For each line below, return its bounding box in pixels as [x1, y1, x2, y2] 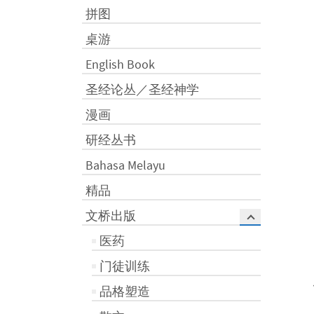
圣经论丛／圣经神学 [86, 81, 199, 97]
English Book [86, 56, 155, 72]
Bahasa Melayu [86, 157, 165, 173]
